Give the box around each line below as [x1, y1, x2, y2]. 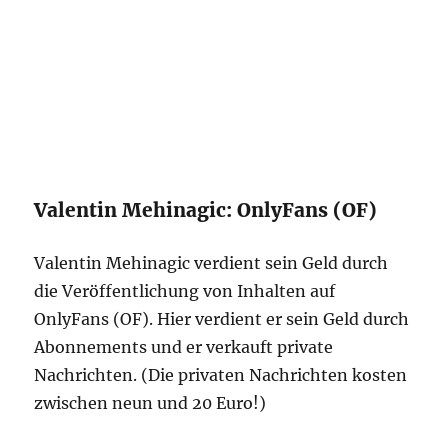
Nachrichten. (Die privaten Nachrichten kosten [34, 365, 408, 385]
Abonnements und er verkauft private [34, 337, 334, 357]
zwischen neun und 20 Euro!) [34, 393, 267, 413]
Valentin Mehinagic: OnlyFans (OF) [34, 198, 378, 222]
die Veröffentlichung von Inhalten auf [34, 281, 336, 301]
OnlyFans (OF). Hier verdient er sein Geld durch [34, 309, 410, 329]
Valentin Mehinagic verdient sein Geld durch [34, 253, 389, 273]
